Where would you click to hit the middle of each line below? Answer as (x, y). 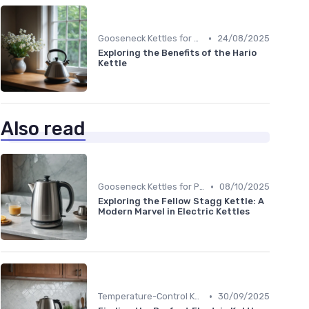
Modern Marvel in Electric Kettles (174, 212)
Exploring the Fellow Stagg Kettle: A (181, 201)
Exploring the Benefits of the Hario (177, 53)
